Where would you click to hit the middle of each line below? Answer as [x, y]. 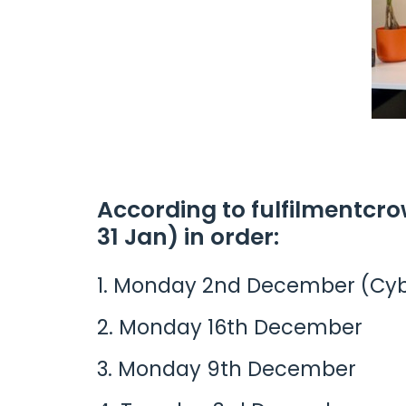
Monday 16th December [241, 328]
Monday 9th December [237, 369]
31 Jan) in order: [188, 237]
